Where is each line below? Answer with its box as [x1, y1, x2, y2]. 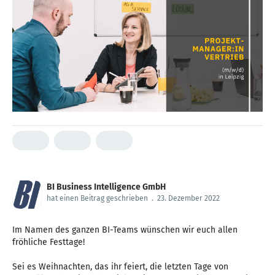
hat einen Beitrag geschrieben [47, 193, 148, 203]
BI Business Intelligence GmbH [47, 181, 166, 192]
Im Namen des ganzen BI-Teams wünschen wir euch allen [12, 224, 238, 235]
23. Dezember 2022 [157, 193, 220, 203]
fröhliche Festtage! [12, 236, 85, 247]
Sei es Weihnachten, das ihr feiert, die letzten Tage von [12, 261, 228, 272]
